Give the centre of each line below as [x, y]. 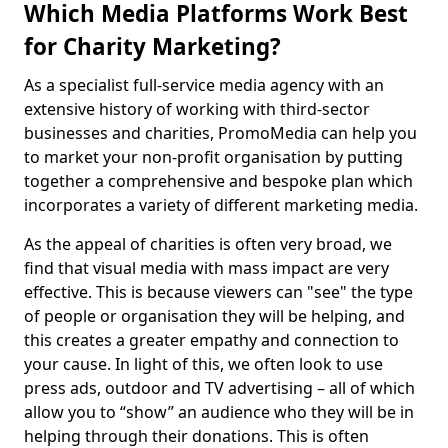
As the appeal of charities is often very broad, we [208, 244]
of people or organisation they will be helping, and [214, 316]
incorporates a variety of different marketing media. [221, 205]
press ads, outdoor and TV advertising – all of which [219, 388]
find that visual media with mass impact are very [206, 268]
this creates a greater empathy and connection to [211, 340]
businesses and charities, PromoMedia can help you [220, 133]
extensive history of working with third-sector [197, 109]
